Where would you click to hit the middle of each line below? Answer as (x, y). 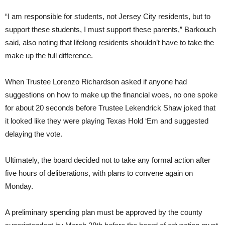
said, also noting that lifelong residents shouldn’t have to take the (109, 43)
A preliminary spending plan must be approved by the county (104, 212)
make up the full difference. (49, 56)
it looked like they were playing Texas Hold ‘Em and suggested (107, 121)
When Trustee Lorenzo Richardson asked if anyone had (96, 82)
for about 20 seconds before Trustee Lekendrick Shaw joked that (110, 108)
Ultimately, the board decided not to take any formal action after (108, 160)
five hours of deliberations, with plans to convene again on (99, 173)
